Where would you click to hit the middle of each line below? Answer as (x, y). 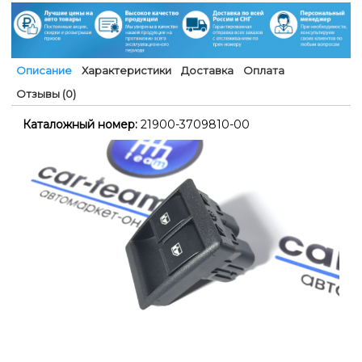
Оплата (264, 70)
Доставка (207, 70)
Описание (44, 70)
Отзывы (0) (46, 93)
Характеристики (126, 70)
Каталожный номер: (80, 125)
